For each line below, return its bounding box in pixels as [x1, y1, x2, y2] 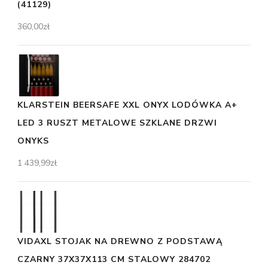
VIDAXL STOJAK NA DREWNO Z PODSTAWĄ [17, 236, 223, 248]
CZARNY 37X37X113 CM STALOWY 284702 [17, 254, 211, 266]
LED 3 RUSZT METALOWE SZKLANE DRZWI [17, 117, 217, 129]
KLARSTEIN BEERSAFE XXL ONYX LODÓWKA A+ [17, 99, 237, 111]
